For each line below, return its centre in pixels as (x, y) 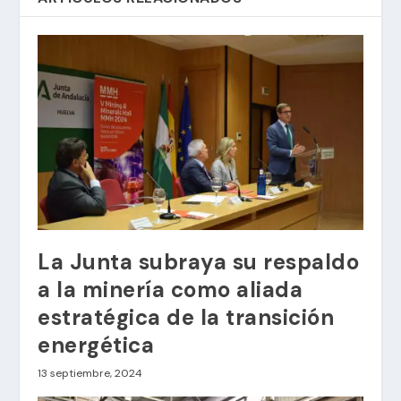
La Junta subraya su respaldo (199, 262)
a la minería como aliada (171, 290)
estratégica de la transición (186, 318)
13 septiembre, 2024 (90, 374)
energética (96, 346)
